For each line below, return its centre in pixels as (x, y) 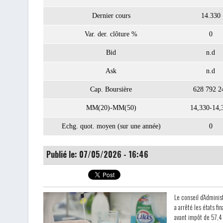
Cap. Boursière (111, 89)
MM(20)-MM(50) (111, 108)
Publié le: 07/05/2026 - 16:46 (97, 154)
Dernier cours (111, 16)
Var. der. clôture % (111, 34)
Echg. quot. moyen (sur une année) (111, 126)
